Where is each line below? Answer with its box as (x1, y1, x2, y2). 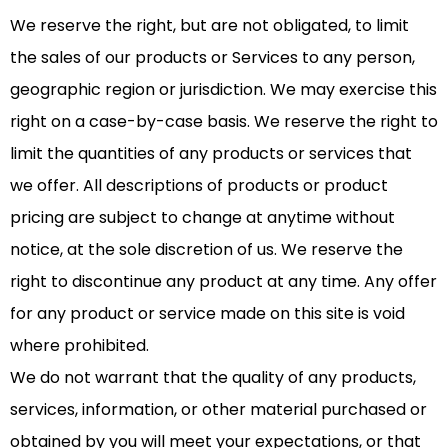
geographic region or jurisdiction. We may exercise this (10, 78, 437, 102)
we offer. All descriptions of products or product (10, 174, 388, 198)
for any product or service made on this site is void (10, 302, 405, 326)
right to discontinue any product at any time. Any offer (10, 270, 437, 294)
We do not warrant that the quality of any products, (10, 366, 416, 390)
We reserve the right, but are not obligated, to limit (10, 14, 409, 38)
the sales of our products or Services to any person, (10, 46, 415, 70)
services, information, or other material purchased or (10, 398, 427, 422)
